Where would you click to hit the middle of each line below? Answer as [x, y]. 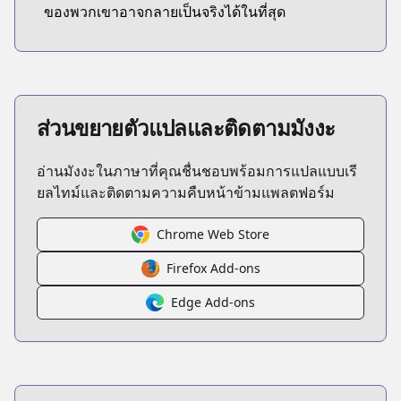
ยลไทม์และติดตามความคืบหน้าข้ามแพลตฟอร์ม [186, 192]
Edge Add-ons [213, 302]
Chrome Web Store [213, 234]
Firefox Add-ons [213, 268]
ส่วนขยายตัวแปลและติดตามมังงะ [186, 128]
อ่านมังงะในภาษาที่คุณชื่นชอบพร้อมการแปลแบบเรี [197, 171]
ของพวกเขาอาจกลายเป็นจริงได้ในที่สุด [165, 12]
